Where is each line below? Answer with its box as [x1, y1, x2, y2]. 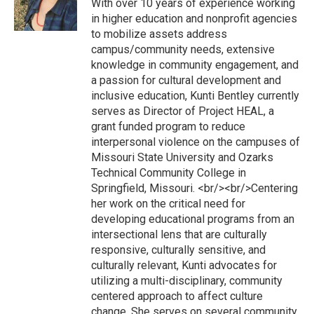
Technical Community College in [91, 166, 246, 179]
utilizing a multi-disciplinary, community [91, 274, 282, 287]
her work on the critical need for [91, 197, 245, 210]
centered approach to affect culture [91, 289, 263, 303]
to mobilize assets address [91, 27, 227, 41]
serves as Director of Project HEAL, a [91, 104, 274, 118]
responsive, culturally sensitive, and [91, 243, 266, 257]
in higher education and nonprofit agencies [91, 12, 297, 25]
